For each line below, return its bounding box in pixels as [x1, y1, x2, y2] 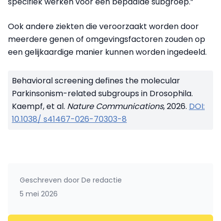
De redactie [79, 175, 122, 185]
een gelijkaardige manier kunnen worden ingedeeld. [8, 46, 207, 58]
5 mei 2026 [20, 189, 58, 199]
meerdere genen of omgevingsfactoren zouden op [8, 34, 205, 45]
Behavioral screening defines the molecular [12, 75, 180, 87]
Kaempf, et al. [12, 101, 67, 112]
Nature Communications [67, 101, 163, 112]
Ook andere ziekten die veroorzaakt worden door [8, 21, 199, 33]
